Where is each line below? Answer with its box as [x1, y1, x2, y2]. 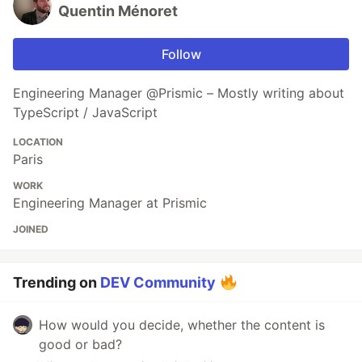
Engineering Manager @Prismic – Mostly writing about [13, 84, 344, 101]
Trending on [13, 273, 100, 291]
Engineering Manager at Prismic [13, 194, 207, 211]
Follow [161, 45, 201, 62]
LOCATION [13, 135, 63, 148]
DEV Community [100, 273, 216, 291]
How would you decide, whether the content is [39, 316, 325, 333]
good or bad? [39, 335, 122, 352]
